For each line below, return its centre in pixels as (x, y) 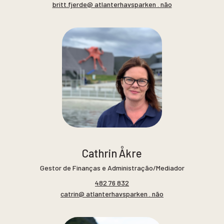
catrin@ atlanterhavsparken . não (112, 193)
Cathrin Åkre (112, 153)
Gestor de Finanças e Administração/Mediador (112, 168)
